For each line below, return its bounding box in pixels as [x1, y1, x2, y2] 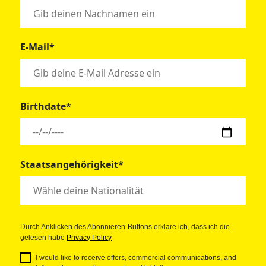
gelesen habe [20, 233, 67, 242]
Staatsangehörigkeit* [20, 158, 124, 172]
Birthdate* [20, 100, 72, 113]
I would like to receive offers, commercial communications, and [36, 254, 237, 262]
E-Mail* [20, 40, 55, 54]
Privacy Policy [66, 233, 112, 242]
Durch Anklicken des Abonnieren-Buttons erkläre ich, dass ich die [20, 223, 230, 232]
